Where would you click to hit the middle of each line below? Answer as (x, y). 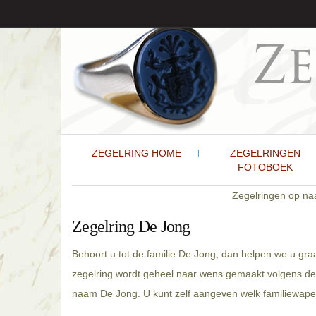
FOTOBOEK (265, 167)
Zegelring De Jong (131, 226)
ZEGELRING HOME (136, 153)
